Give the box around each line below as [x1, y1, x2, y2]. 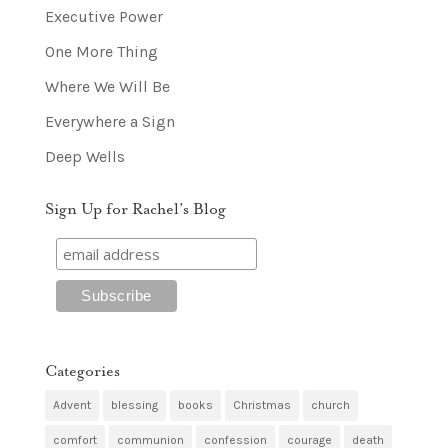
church [310, 397, 350, 412]
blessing [110, 397, 158, 412]
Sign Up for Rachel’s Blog [44, 198, 226, 219]
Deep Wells [44, 146, 125, 166]
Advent [52, 397, 91, 412]
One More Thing [44, 41, 158, 61]
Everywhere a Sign [44, 111, 175, 131]
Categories [44, 360, 120, 381]
